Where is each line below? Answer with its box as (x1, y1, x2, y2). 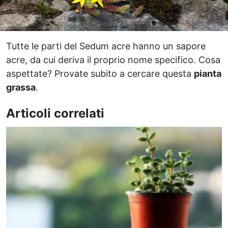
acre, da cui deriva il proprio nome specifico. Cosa (6, 54, 220, 65)
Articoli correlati (6, 105, 104, 121)
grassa (6, 81, 36, 93)
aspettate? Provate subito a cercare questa (6, 68, 194, 79)
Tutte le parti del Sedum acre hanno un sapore (6, 40, 206, 51)
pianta (194, 68, 221, 79)
